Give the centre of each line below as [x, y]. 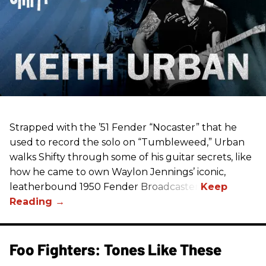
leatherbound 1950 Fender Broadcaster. [105, 187]
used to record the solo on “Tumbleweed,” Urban [127, 142]
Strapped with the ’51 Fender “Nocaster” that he [123, 128]
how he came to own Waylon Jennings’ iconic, [118, 172]
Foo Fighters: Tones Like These [115, 249]
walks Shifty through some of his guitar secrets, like [131, 157]
